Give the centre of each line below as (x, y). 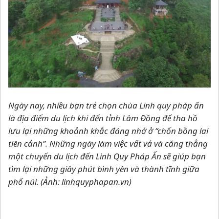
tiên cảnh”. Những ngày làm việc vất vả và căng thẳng (108, 143)
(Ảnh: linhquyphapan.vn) (86, 181)
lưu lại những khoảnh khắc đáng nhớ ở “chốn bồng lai (108, 131)
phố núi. (24, 181)
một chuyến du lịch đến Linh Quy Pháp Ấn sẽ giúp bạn (107, 156)
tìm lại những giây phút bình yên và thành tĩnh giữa (104, 169)
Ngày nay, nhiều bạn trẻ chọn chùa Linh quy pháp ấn (106, 105)
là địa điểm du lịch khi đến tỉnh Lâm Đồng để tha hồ (103, 118)
